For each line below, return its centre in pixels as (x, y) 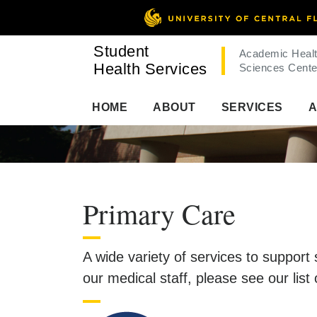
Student (121, 51)
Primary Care (159, 213)
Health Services (150, 69)
